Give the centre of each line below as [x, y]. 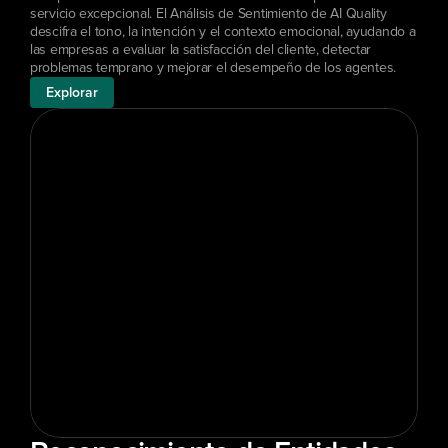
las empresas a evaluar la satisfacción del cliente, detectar [201, 50]
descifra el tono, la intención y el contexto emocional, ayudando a [223, 32]
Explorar [72, 92]
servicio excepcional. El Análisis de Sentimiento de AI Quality [208, 14]
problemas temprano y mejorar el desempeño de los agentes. [213, 68]
